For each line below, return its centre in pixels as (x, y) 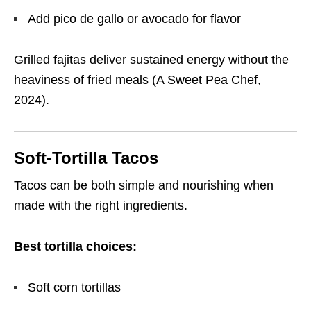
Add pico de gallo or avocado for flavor (134, 19)
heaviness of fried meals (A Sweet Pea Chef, (137, 80)
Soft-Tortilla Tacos (86, 158)
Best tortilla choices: (75, 247)
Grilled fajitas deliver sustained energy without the (151, 60)
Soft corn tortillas (74, 288)
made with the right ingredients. (101, 206)
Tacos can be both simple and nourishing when (144, 186)
